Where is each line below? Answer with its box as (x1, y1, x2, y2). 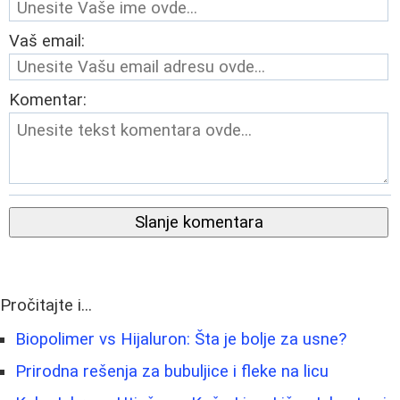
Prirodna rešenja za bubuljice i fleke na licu (15, 361, 329, 381)
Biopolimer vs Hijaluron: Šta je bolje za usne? (15, 329, 346, 349)
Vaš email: (9, 30, 85, 51)
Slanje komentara (134, 212, 263, 232)
